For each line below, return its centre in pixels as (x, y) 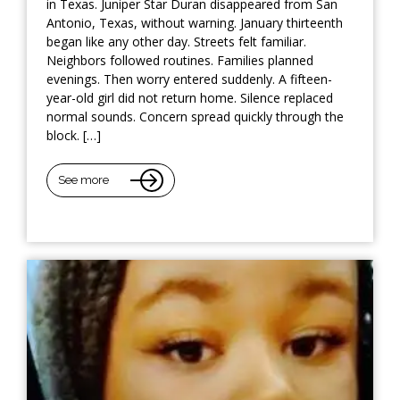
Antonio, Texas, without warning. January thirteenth (195, 22)
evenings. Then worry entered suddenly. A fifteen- (189, 79)
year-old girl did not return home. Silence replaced (190, 97)
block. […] (74, 135)
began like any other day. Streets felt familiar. (176, 41)
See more (83, 180)
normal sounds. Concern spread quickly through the (195, 116)
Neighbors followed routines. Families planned (180, 60)
